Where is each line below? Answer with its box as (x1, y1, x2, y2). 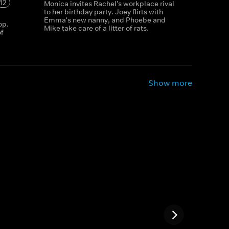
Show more (148, 78, 192, 88)
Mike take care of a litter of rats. (43, 24, 149, 33)
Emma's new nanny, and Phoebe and (43, 15, 166, 25)
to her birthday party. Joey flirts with (43, 7, 163, 16)
